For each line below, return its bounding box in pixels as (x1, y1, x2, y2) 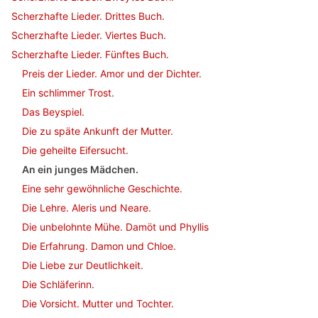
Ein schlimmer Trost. (22, 87, 114, 99)
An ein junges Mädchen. (22, 163, 138, 175)
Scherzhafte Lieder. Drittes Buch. (11, 10, 165, 22)
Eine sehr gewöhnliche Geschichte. (22, 182, 182, 194)
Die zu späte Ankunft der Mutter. (22, 125, 173, 137)
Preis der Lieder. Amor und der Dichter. (22, 67, 202, 79)
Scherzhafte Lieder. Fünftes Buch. (11, 48, 169, 60)
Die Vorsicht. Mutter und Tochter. (22, 297, 174, 309)
